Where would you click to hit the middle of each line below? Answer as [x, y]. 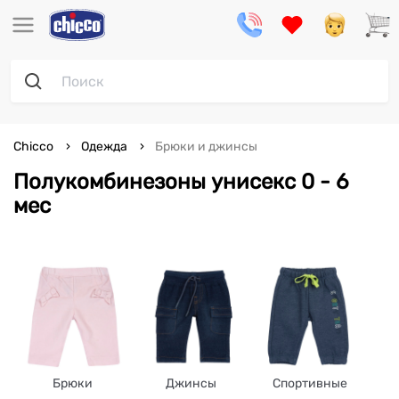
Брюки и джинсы [205, 147]
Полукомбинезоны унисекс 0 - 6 [21, 182]
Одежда [104, 147]
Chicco [35, 147]
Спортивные [309, 383]
